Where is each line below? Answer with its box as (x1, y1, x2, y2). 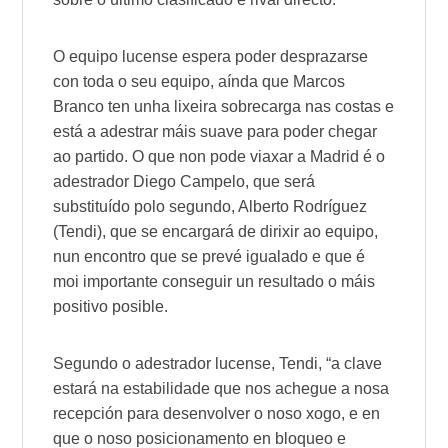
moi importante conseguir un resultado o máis (53, 272, 376, 290)
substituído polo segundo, (53, 197, 239, 215)
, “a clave (318, 354, 383, 372)
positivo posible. (53, 297, 169, 315)
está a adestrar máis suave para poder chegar (53, 122, 378, 140)
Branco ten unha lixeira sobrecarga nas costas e (53, 97, 395, 115)
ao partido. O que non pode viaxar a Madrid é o (53, 147, 386, 165)
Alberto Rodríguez (238, 197, 368, 215)
